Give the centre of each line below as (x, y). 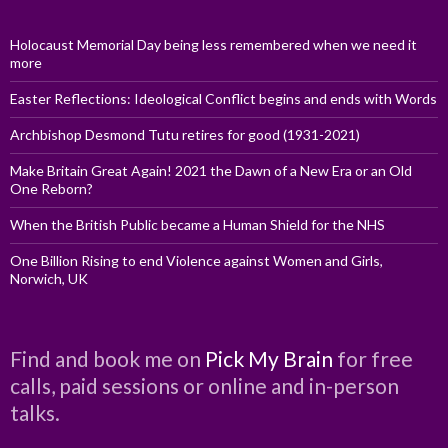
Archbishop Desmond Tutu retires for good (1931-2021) (185, 135)
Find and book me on (107, 359)
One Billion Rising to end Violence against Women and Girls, (196, 261)
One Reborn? (51, 189)
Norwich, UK (49, 279)
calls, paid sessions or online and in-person (204, 386)
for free (373, 359)
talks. (35, 413)
